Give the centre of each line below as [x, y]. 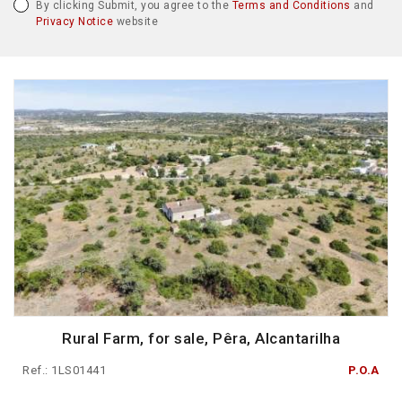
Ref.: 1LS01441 [64, 371]
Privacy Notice [74, 21]
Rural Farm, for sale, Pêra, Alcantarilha [201, 339]
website [135, 21]
